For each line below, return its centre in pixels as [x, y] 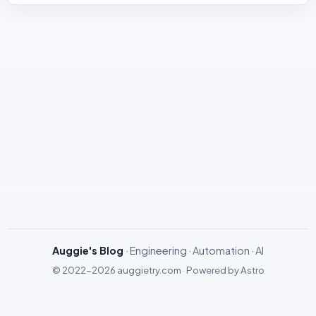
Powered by [213, 269]
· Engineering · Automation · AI [195, 250]
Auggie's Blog [88, 250]
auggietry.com [149, 269]
